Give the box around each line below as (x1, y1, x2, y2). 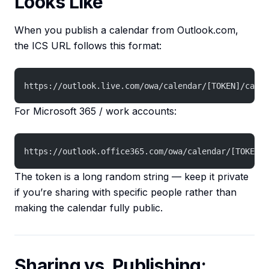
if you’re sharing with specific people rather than (14, 186, 237, 199)
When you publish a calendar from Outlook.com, (14, 24, 238, 37)
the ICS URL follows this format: (14, 40, 162, 52)
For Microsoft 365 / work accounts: (14, 105, 177, 118)
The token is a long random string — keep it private (14, 171, 249, 183)
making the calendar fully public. (14, 202, 163, 214)
